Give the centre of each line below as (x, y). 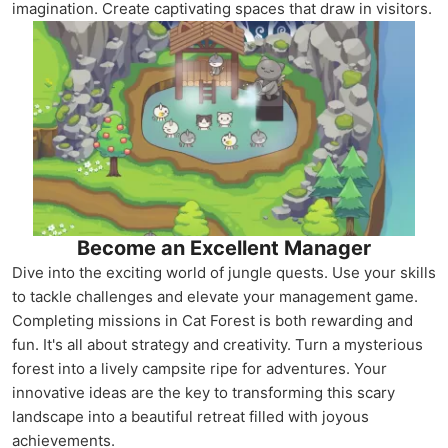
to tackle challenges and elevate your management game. (215, 296)
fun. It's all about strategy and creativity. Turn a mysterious (217, 344)
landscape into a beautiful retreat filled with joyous (190, 416)
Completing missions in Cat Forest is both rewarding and (212, 320)
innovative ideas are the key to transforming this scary (203, 392)
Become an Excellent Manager (224, 247)
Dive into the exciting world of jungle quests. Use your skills (224, 272)
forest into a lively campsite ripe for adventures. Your (199, 368)
